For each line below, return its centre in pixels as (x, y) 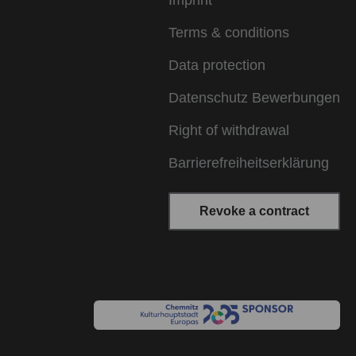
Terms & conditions (229, 33)
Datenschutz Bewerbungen (254, 98)
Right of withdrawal (229, 131)
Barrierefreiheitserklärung (249, 163)
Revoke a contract (254, 211)
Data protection (217, 66)
